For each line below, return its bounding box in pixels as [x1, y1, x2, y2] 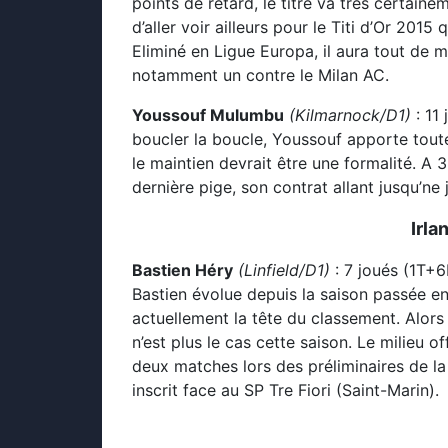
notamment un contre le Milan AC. [132, 65, 389, 85]
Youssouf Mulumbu [132, 105, 284, 125]
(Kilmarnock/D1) [289, 105, 411, 125]
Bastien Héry [132, 260, 233, 280]
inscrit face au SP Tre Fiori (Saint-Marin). [132, 380, 439, 400]
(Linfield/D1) [238, 260, 330, 280]
